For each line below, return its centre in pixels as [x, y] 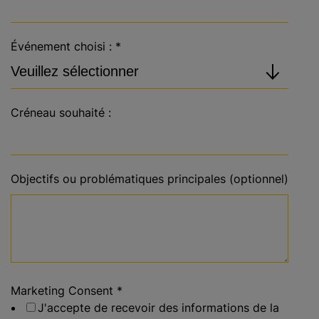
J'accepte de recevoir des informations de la [158, 308]
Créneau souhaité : [61, 113]
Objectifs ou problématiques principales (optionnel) [150, 179]
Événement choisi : [61, 46]
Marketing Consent [62, 291]
